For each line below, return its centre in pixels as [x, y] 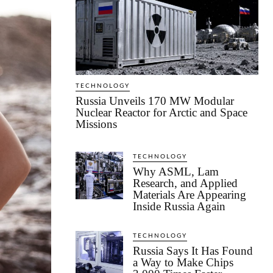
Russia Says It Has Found [193, 251]
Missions [96, 124]
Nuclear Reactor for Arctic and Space [161, 113]
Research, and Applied [185, 183]
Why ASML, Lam [176, 172]
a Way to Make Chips [183, 263]
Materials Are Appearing [190, 195]
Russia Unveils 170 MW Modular [155, 101]
